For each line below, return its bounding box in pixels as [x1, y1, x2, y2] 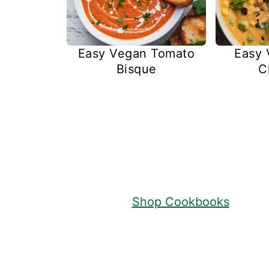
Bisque [116, 62, 157, 77]
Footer [52, 114, 113, 138]
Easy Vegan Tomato [77, 46, 195, 61]
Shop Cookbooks [131, 195, 229, 210]
